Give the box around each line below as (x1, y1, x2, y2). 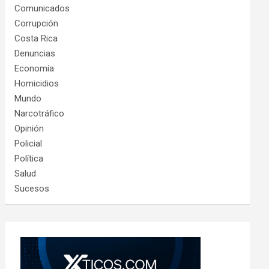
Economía (14, 62, 55, 74)
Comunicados (14, 2, 70, 14)
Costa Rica (14, 32, 58, 44)
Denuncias (14, 47, 56, 59)
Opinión (14, 122, 44, 134)
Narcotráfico (14, 107, 65, 119)
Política (14, 153, 44, 164)
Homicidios (14, 77, 59, 89)
